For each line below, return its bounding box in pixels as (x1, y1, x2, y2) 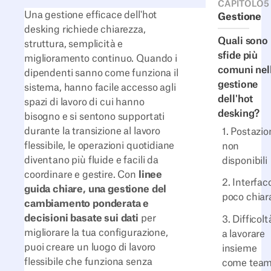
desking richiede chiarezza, (24, 24, 146, 34)
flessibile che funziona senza (24, 256, 152, 267)
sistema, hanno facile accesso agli (24, 82, 176, 93)
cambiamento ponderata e (24, 198, 149, 209)
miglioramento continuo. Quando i (24, 53, 177, 64)
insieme (221, 243, 257, 253)
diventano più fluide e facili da (24, 155, 158, 165)
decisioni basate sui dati (24, 213, 139, 223)
